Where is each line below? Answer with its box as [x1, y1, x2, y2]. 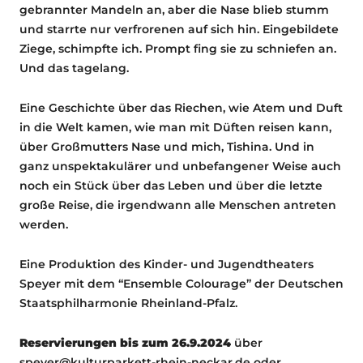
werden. [19, 216, 68, 232]
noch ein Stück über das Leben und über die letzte [19, 177, 322, 193]
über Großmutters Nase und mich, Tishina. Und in [19, 139, 314, 154]
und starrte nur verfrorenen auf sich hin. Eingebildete [19, 21, 339, 36]
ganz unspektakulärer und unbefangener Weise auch [19, 158, 341, 173]
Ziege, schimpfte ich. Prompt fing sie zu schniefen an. [19, 41, 336, 56]
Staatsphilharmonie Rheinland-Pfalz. [19, 295, 237, 310]
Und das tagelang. [19, 60, 129, 75]
